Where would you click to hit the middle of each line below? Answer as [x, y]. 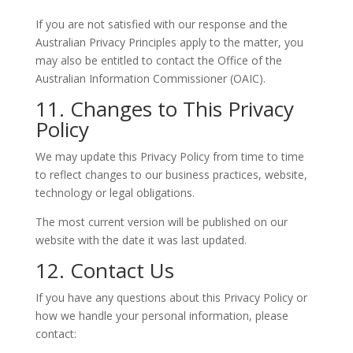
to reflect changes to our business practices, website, [171, 175]
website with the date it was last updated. [141, 240]
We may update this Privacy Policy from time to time [169, 157]
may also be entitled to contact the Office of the [158, 61]
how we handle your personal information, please [162, 316]
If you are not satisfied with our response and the [161, 24]
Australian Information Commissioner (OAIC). [150, 79]
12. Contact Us [104, 271]
